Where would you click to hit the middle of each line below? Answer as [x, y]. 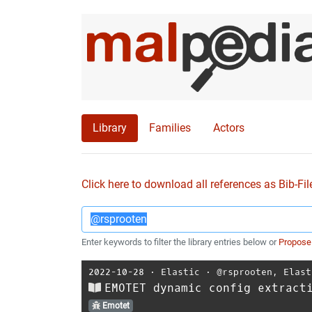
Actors [229, 128]
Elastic [180, 272]
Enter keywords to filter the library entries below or [180, 242]
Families [170, 128]
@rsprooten [244, 272]
